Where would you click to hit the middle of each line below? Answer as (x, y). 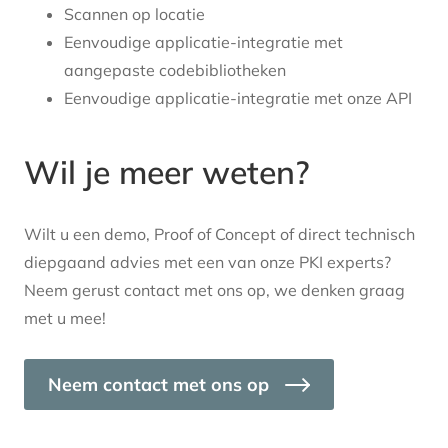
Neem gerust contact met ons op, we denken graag (214, 290)
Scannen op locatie (134, 14)
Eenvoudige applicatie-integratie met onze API (238, 98)
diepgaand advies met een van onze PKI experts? (207, 262)
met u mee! (65, 318)
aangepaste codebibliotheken (175, 70)
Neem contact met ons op (158, 384)
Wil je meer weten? (167, 172)
